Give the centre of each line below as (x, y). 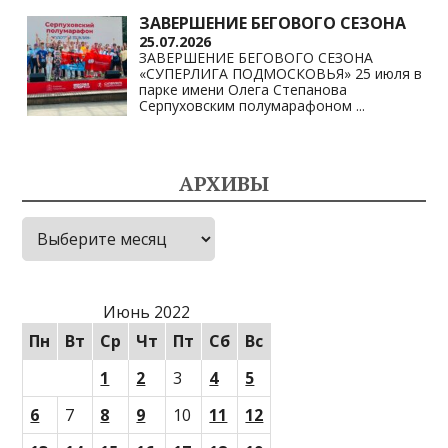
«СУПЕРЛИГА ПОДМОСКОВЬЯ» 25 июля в (281, 73)
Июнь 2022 (147, 312)
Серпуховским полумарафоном (248, 105)
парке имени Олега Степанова (243, 89)
